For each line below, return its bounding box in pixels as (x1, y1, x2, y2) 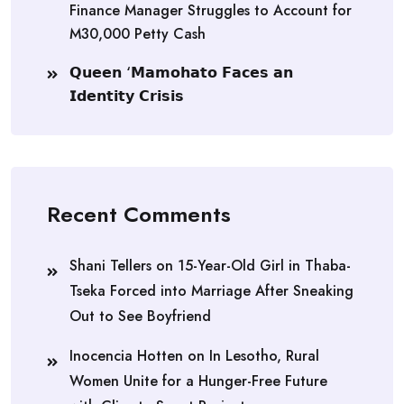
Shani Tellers (69, 255, 151, 277)
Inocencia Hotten (69, 345, 183, 367)
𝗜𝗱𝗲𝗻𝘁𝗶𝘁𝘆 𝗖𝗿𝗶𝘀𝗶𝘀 (69, 86, 184, 107)
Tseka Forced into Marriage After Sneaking (69, 280, 353, 302)
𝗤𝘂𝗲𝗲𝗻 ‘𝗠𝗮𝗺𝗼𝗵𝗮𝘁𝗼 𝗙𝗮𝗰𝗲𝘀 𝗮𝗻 (69, 62, 293, 84)
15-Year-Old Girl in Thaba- (178, 255, 351, 277)
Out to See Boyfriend (69, 306, 211, 327)
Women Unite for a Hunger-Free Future (69, 371, 327, 392)
